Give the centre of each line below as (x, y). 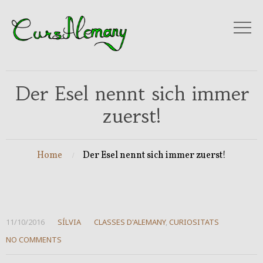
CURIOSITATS (194, 222)
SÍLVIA (69, 222)
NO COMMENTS (34, 240)
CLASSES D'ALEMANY (130, 222)
